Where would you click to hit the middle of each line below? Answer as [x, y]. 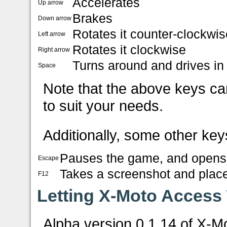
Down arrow [55, 18]
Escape [49, 158]
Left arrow [52, 34]
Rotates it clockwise [129, 49]
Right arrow [54, 49]
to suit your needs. [103, 105]
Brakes [93, 18]
